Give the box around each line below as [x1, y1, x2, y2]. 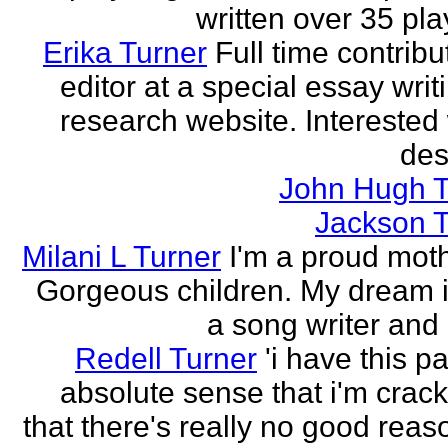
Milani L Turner [22, 240, 221, 273]
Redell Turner [75, 342, 257, 375]
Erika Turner [43, 36, 207, 69]
